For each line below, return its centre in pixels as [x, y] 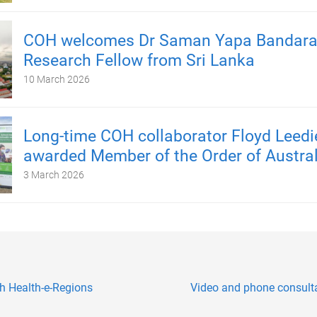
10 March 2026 [56, 79]
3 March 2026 [53, 175]
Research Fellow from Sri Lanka [139, 60]
